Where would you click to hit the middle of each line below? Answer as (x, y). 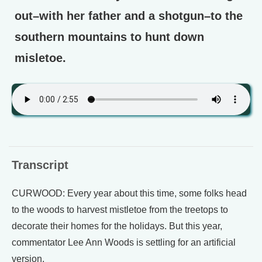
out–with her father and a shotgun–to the (129, 16)
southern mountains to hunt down (109, 37)
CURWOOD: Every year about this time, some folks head (129, 193)
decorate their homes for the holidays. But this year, (117, 226)
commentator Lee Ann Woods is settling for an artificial (124, 242)
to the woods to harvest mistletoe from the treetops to (120, 210)
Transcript (40, 165)
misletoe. (40, 58)
